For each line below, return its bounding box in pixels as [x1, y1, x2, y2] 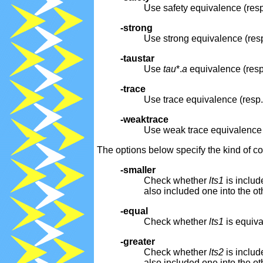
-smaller [120, 165, 156, 176]
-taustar [120, 53, 154, 64]
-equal [120, 206, 148, 217]
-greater [120, 237, 155, 247]
